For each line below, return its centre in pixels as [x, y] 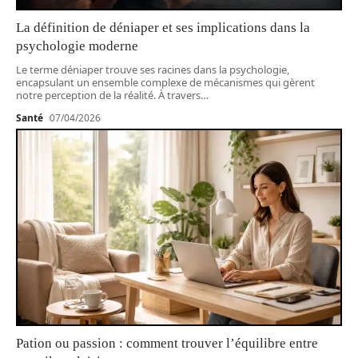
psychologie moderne [77, 46]
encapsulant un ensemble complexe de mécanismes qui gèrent [165, 83]
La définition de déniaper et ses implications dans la [163, 28]
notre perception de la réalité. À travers [108, 95]
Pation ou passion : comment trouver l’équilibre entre [167, 343]
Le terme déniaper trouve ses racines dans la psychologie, [153, 70]
